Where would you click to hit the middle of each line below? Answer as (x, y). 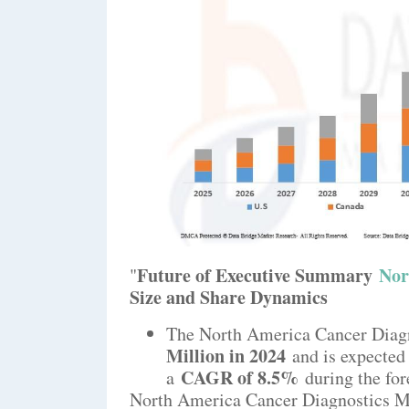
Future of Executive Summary (258, 275)
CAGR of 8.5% (243, 377)
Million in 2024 (226, 355)
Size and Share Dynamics (229, 297)
